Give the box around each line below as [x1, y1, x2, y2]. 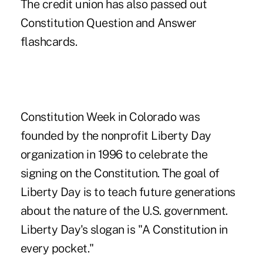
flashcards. [20, 34, 77, 49]
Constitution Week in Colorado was [20, 109, 200, 124]
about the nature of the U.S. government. [20, 203, 228, 218]
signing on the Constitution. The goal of [20, 166, 220, 180]
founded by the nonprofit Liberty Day [20, 128, 211, 143]
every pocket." [20, 241, 94, 255]
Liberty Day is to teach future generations [20, 184, 235, 199]
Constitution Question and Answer [20, 15, 197, 30]
